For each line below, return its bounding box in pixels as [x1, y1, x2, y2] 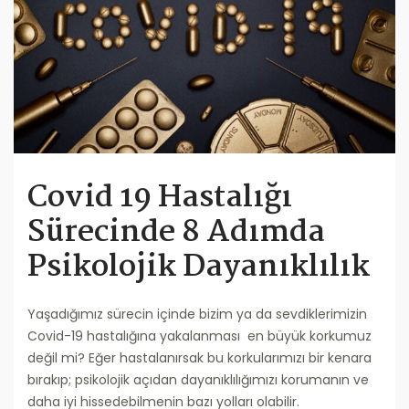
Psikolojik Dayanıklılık [27, 243, 370, 293]
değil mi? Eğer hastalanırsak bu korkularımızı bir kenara [27, 349, 372, 368]
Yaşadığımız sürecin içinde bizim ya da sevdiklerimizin [27, 305, 367, 324]
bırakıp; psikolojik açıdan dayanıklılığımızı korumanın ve [27, 371, 369, 390]
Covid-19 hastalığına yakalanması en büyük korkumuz [27, 327, 372, 346]
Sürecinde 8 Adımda [27, 208, 325, 258]
